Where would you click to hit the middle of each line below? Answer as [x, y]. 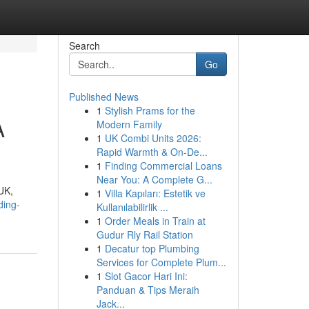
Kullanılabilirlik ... [132, 207]
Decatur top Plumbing [152, 248]
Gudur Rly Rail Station [144, 235]
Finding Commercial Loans [163, 166]
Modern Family [129, 124]
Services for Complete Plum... [161, 262]
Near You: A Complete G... [154, 179]
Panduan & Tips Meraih [148, 290]
